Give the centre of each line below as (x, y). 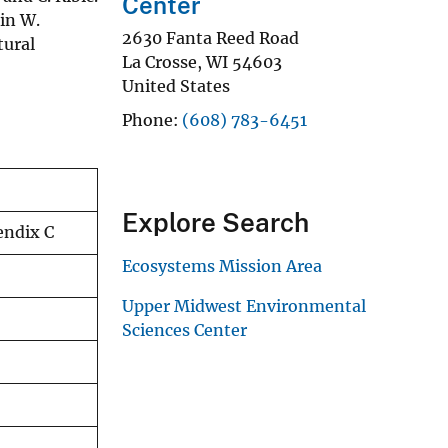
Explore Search (215, 222)
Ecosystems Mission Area (222, 265)
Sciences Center (184, 329)
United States (176, 85)
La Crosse (159, 61)
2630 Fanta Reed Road (210, 37)
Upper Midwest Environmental (244, 305)
